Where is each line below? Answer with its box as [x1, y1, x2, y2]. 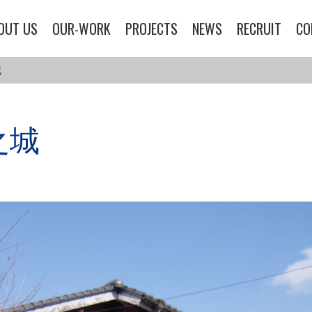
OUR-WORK [52, 18, 111, 39]
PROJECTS [125, 18, 178, 39]
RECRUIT [237, 18, 282, 39]
